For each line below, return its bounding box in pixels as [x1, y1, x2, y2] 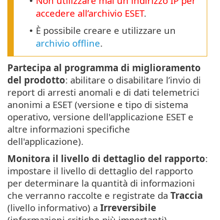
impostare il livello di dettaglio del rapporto [7, 165, 193, 177]
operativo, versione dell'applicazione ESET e [7, 110, 193, 123]
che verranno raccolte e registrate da [7, 189, 170, 202]
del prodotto [7, 74, 65, 86]
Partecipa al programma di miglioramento [7, 61, 201, 74]
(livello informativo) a [7, 201, 100, 214]
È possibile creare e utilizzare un [36, 24, 176, 37]
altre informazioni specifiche [7, 123, 130, 136]
